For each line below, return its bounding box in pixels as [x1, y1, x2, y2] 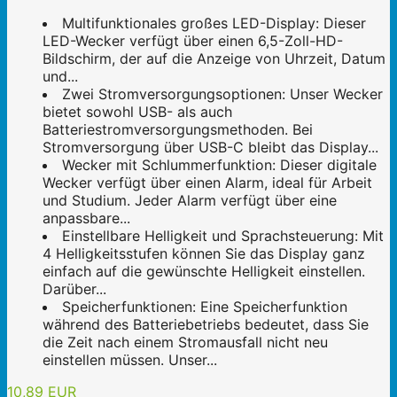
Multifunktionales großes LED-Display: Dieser [62, 13, 366, 32]
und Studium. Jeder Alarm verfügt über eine [43, 191, 337, 209]
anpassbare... [43, 208, 130, 227]
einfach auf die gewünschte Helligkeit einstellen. [43, 261, 365, 280]
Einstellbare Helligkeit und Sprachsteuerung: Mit [62, 226, 384, 245]
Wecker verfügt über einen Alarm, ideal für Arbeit [43, 173, 372, 191]
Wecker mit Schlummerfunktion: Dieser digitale [62, 155, 377, 174]
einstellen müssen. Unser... [43, 350, 217, 369]
